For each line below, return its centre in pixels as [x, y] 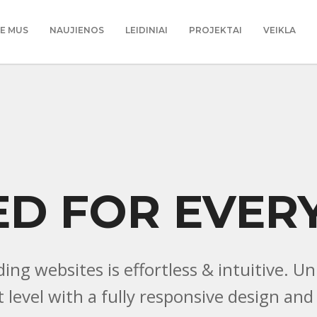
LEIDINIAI [146, 30]
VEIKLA [279, 30]
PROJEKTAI [215, 30]
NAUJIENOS [77, 30]
